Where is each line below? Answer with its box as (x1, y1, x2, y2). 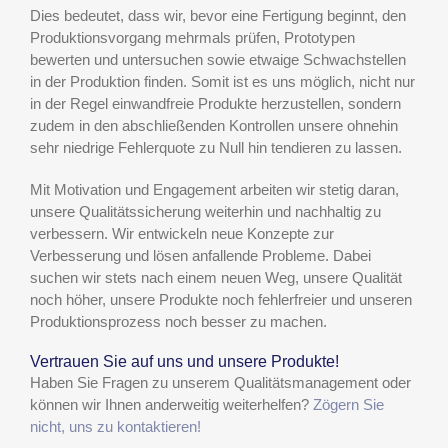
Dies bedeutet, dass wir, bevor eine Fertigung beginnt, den (30, 7, 406, 25)
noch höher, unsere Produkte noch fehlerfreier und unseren (30, 291, 412, 309)
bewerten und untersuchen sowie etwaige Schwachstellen (30, 51, 406, 69)
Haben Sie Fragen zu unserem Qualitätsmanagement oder (30, 373, 411, 391)
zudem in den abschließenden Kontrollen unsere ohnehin (30, 117, 398, 135)
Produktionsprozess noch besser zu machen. (30, 313, 327, 331)
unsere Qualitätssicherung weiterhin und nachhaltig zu (30, 203, 381, 221)
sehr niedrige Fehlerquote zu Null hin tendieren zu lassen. (30, 139, 402, 157)
